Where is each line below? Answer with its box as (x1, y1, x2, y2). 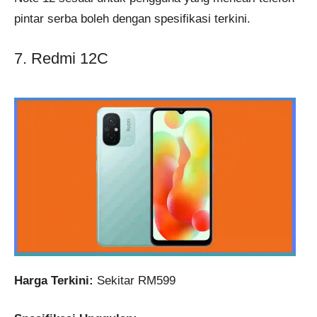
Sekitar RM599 (93, 273, 175, 287)
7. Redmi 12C (14, 49, 108, 67)
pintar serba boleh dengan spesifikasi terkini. (14, 12, 250, 26)
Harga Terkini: (14, 273, 93, 287)
